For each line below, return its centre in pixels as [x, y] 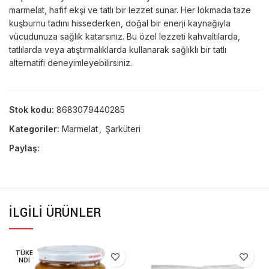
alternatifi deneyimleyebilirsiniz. [71, 63]
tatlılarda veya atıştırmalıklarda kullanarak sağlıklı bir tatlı [118, 50]
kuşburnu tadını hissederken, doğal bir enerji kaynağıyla [120, 23]
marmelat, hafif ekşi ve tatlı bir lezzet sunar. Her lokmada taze [130, 10]
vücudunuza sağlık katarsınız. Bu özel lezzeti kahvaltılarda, [125, 36]
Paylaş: [24, 148]
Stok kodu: [33, 110]
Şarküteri [123, 129]
